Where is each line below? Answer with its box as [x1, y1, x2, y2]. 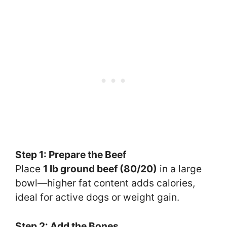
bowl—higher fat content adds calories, [15, 177, 195, 190]
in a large [157, 163, 202, 175]
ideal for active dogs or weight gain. [15, 191, 179, 204]
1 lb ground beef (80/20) [43, 163, 157, 175]
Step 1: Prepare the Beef [15, 148, 126, 161]
